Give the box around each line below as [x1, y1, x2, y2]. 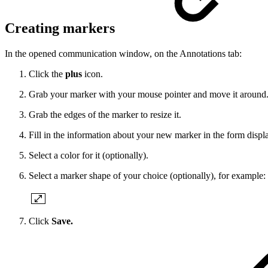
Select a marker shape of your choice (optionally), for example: [29, 170, 266, 181]
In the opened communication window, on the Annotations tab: [5, 48, 242, 59]
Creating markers [5, 20, 118, 36]
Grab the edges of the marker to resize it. [29, 109, 181, 120]
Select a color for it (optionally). [29, 150, 148, 161]
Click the [29, 69, 65, 80]
